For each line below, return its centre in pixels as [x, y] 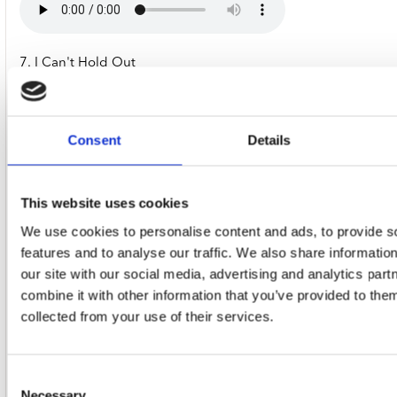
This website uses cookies [105, 203]
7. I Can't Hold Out [78, 64]
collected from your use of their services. [147, 316]
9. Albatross [56, 266]
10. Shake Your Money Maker [109, 367]
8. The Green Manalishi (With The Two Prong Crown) [181, 165]
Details [269, 140]
